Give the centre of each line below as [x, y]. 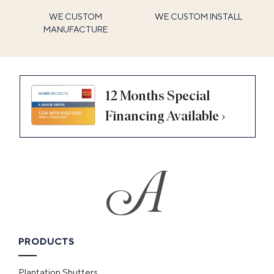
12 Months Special [157, 95]
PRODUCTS [46, 242]
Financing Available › [165, 116]
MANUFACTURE [75, 30]
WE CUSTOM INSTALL [199, 17]
